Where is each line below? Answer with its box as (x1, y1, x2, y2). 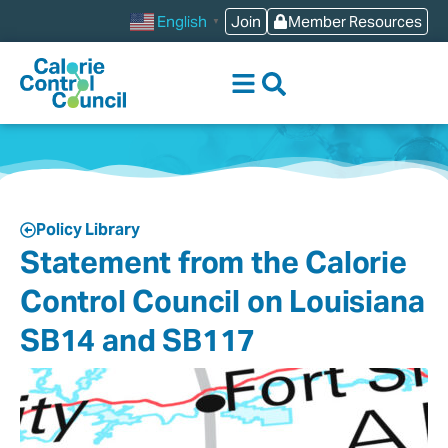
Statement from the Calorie (20, 243, 407, 281)
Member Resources (288, 12, 422, 31)
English (157, 12, 207, 32)
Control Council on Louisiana (20, 282, 425, 320)
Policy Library (36, 219, 140, 240)
